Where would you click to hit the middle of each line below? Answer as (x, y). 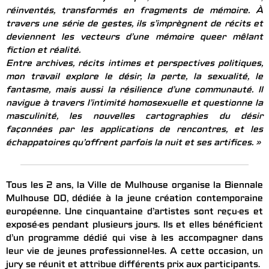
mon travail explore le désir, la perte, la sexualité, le (134, 78)
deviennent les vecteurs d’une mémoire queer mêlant (134, 38)
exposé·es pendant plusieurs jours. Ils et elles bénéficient (134, 226)
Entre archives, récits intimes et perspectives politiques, (134, 65)
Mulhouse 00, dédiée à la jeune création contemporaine (134, 200)
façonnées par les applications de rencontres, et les (134, 131)
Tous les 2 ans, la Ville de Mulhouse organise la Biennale (134, 186)
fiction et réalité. (43, 51)
